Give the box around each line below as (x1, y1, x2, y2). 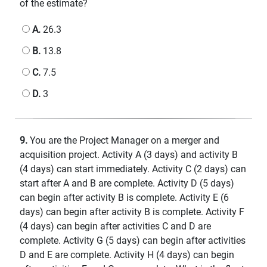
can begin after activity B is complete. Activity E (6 (20, 191, 229, 203)
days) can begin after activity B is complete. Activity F (20, 206, 244, 218)
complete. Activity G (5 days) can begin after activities (20, 234, 246, 246)
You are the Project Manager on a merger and (27, 134, 219, 146)
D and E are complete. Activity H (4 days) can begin (20, 249, 234, 260)
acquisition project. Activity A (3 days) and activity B (20, 148, 238, 160)
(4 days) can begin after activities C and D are (20, 220, 211, 232)
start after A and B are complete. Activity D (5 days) (20, 177, 234, 189)
